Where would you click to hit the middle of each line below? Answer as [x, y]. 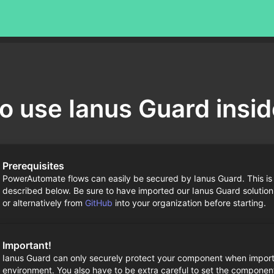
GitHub [98, 203]
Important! [27, 245]
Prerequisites [33, 166]
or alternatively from [43, 203]
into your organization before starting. [189, 203]
